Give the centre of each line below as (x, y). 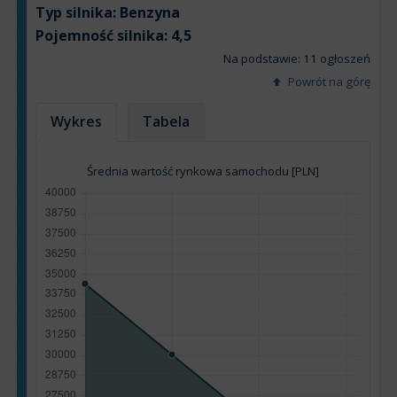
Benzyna (150, 13)
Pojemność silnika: (103, 36)
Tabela (167, 122)
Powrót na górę (328, 82)
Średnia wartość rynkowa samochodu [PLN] (203, 171)
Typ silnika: (78, 13)
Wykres (76, 122)
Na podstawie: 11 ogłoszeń (297, 59)
